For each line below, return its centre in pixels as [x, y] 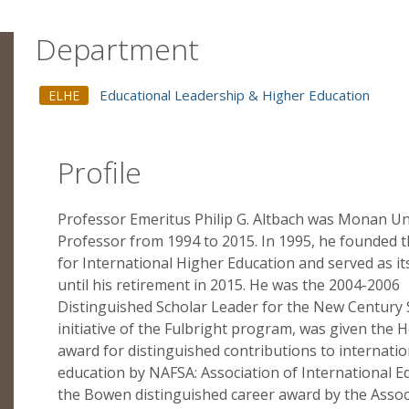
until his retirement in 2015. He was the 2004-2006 [229, 285]
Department [117, 49]
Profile [100, 172]
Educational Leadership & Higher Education [235, 95]
